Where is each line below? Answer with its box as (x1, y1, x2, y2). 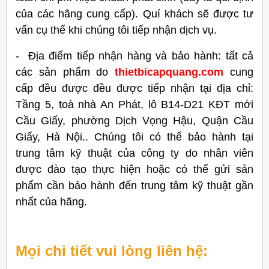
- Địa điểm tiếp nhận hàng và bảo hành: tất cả (16, 49, 253, 62)
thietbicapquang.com (115, 65, 224, 78)
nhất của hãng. (16, 195, 87, 208)
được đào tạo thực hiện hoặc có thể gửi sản (16, 163, 253, 175)
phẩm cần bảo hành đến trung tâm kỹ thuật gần (16, 179, 253, 192)
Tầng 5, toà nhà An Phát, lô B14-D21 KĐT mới (16, 98, 253, 110)
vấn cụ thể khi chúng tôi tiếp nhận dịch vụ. (16, 23, 217, 36)
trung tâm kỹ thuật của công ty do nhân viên (16, 147, 253, 159)
